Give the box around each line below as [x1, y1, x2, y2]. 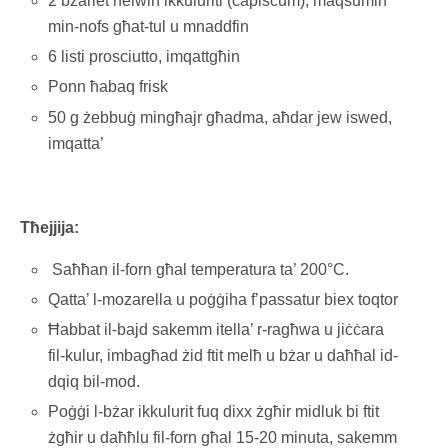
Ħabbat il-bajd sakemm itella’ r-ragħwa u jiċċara [48, 320, 385, 338]
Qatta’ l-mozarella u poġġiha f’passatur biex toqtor [48, 290, 399, 308]
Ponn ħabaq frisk [48, 78, 169, 96]
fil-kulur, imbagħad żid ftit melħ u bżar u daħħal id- [48, 346, 399, 364]
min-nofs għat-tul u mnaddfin [48, 18, 250, 36]
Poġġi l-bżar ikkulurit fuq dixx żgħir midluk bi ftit [48, 403, 380, 421]
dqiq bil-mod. [48, 372, 141, 390]
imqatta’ [48, 134, 105, 152]
